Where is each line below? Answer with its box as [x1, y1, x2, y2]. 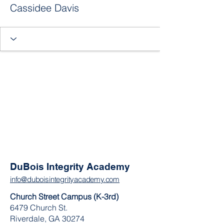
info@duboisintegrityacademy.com [10, 174, 120, 184]
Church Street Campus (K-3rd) [10, 191, 118, 201]
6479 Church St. [10, 202, 67, 212]
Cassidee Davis [10, 1, 79, 14]
